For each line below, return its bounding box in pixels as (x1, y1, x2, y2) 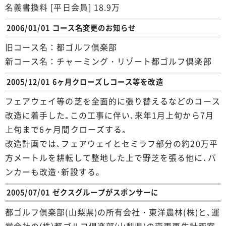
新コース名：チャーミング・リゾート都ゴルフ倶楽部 (5, 55, 212, 68)
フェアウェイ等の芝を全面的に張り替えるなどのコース (5, 95, 220, 107)
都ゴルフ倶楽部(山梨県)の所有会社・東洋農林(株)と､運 (5, 205, 220, 218)
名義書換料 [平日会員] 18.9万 (5, 1, 121, 14)
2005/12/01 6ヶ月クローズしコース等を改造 (6, 76, 163, 87)
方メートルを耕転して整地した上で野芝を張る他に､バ (5, 151, 216, 164)
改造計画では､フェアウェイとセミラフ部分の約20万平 (5, 137, 218, 150)
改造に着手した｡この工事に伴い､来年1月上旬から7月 (5, 109, 214, 122)
